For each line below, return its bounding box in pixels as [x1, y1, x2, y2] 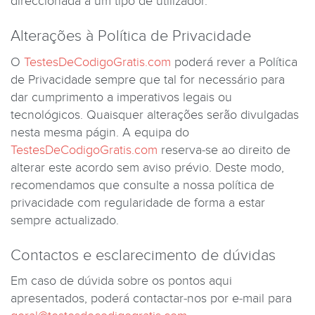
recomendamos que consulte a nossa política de [11, 177, 274, 193]
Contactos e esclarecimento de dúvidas [11, 245, 276, 264]
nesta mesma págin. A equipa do [11, 124, 189, 140]
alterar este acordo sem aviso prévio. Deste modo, [11, 160, 284, 175]
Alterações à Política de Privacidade [11, 27, 251, 45]
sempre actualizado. [11, 212, 119, 228]
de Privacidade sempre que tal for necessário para [11, 72, 285, 87]
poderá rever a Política [171, 54, 297, 70]
